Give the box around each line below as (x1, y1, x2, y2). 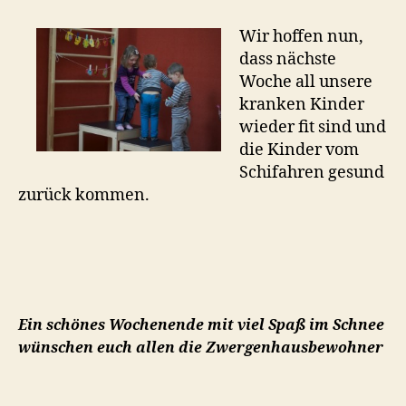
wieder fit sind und (239, 117, 386, 139)
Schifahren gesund (239, 162, 384, 184)
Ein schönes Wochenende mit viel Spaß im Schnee (18, 315, 384, 334)
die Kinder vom (239, 140, 359, 161)
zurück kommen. (18, 185, 150, 207)
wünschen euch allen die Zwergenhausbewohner (18, 338, 387, 357)
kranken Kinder (239, 94, 364, 116)
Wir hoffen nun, (239, 26, 363, 48)
